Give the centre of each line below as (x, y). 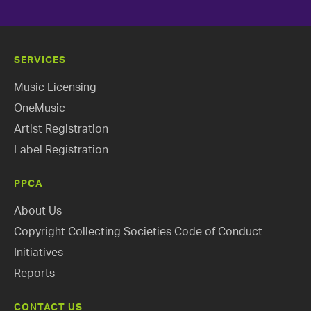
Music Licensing (55, 87)
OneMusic (40, 108)
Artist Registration (61, 129)
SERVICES (40, 60)
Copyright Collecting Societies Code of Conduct (138, 232)
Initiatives (39, 253)
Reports (34, 274)
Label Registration (61, 150)
